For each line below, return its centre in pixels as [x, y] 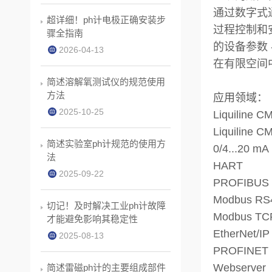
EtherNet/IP [241, 234]
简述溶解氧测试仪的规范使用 [106, 82]
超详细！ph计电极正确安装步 [106, 20]
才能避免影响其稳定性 [92, 219]
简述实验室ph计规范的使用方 [106, 144]
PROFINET [241, 251]
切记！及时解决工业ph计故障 [106, 206]
